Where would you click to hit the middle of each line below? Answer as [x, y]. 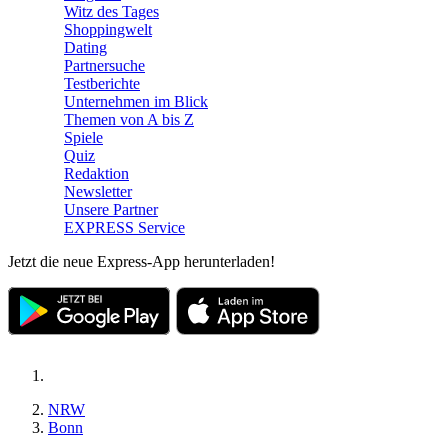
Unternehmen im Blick [136, 101]
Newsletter [98, 191]
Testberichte [102, 83]
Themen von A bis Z [129, 119]
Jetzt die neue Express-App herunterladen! [141, 261]
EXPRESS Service [124, 227]
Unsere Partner [111, 209]
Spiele [83, 137]
